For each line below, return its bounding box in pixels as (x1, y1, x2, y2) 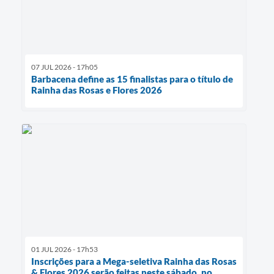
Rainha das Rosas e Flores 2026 (31, 84, 162, 96)
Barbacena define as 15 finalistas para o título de (31, 73, 233, 85)
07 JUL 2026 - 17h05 (31, 62, 98, 72)
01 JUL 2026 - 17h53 (31, 245, 98, 254)
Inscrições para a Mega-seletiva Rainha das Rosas (31, 256, 237, 267)
